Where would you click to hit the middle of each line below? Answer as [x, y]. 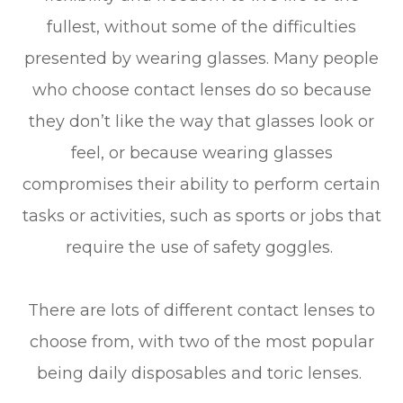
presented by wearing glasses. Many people [201, 58]
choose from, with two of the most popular [201, 341]
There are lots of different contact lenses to [201, 310]
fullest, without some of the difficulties [201, 27]
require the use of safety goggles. [201, 247]
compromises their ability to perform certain [201, 184]
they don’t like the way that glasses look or [201, 121]
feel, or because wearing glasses [201, 152]
